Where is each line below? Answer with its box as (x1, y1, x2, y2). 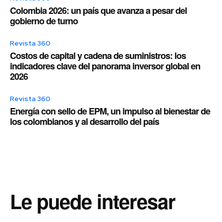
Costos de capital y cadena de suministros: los (10, 49, 186, 62)
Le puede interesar (10, 187, 175, 216)
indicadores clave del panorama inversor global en (10, 59, 200, 73)
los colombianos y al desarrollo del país (10, 115, 159, 128)
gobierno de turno (10, 14, 78, 28)
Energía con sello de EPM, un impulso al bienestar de (10, 105, 210, 118)
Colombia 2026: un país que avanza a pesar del (10, 4, 187, 17)
